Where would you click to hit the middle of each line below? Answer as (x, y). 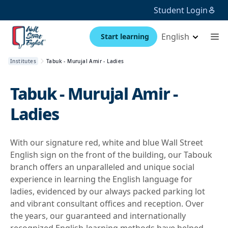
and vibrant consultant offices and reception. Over (107, 204)
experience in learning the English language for (101, 179)
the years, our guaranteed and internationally (98, 216)
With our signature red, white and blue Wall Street (107, 142)
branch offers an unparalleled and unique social (102, 167)
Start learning (125, 36)
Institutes (23, 61)
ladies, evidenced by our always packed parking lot (108, 191)
